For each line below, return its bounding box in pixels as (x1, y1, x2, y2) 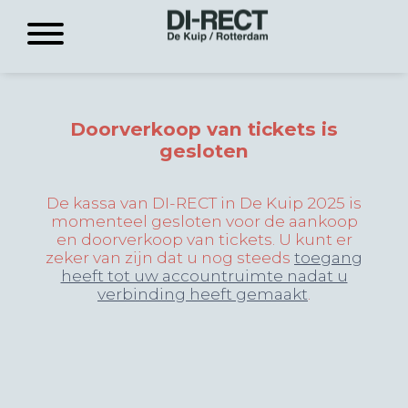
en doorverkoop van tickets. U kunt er (56, 229, 352, 249)
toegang (294, 248, 362, 267)
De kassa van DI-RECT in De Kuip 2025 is (46, 193, 362, 212)
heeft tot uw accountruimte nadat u (60, 266, 348, 285)
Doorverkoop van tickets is (70, 117, 338, 140)
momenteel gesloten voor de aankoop (50, 211, 358, 230)
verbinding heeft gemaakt (97, 284, 308, 303)
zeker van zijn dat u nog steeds (46, 248, 294, 267)
